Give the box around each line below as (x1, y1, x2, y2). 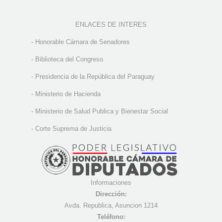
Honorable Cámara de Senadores (35, 38, 130, 46)
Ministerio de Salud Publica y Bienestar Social (35, 108, 168, 115)
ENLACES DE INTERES (75, 21, 147, 29)
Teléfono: (97, 213, 125, 221)
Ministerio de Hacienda (35, 90, 101, 98)
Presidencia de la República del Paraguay (35, 73, 155, 81)
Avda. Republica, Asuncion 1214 (64, 202, 158, 210)
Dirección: (95, 190, 127, 198)
